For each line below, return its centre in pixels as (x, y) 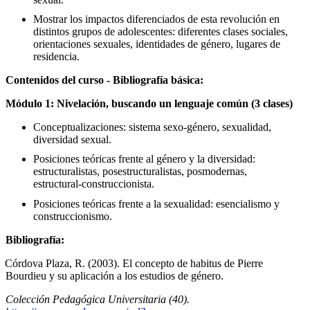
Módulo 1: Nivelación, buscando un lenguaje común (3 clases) (149, 103)
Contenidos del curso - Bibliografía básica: (106, 80)
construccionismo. (73, 216)
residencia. (56, 56)
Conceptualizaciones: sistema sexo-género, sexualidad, (152, 127)
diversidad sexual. (72, 139)
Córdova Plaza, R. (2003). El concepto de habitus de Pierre (134, 263)
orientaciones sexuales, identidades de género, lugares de (157, 44)
